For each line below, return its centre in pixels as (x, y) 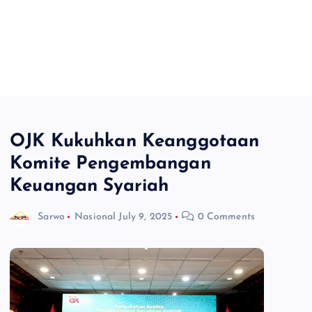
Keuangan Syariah (89, 186)
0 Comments (225, 217)
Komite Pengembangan (110, 164)
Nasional (95, 217)
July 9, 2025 (146, 217)
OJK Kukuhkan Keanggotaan (135, 141)
